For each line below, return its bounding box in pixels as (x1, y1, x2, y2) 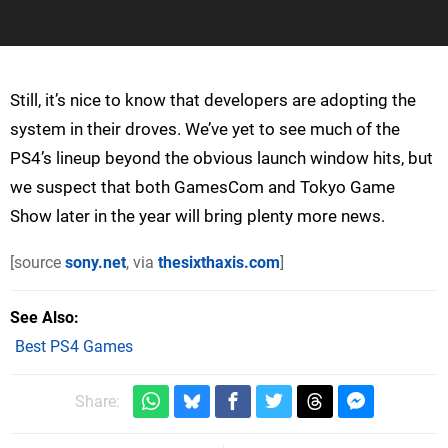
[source (10, 252, 65, 272)
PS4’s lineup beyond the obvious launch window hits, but (10, 147, 433, 168)
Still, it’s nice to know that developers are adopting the (10, 89, 416, 110)
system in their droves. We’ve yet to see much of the (10, 118, 400, 139)
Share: (74, 391, 120, 411)
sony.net (65, 252, 126, 272)
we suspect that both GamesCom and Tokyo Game (10, 176, 395, 197)
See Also (10, 307, 74, 327)
